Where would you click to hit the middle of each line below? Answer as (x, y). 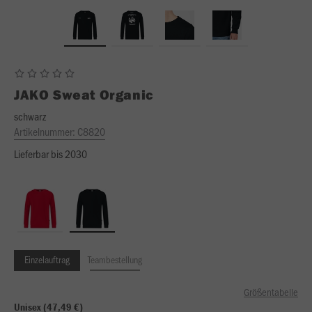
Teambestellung (115, 259)
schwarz (30, 116)
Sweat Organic (103, 94)
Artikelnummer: (46, 131)
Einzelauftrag (47, 259)
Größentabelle (271, 292)
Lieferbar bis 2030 (50, 154)
